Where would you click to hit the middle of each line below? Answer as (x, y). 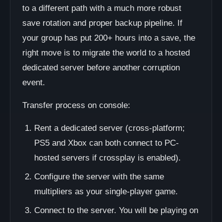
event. (34, 83)
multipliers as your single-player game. (106, 192)
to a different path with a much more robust (102, 8)
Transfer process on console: (76, 105)
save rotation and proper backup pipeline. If (102, 23)
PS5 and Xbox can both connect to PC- (107, 143)
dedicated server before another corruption (101, 68)
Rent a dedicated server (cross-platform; (110, 128)
